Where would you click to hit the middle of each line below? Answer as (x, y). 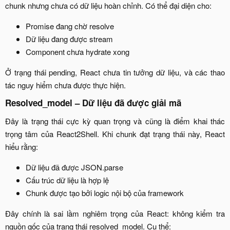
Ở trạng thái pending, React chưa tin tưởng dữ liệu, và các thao (115, 72)
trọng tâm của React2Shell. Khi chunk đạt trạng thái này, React (115, 133)
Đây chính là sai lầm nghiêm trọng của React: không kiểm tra (115, 213)
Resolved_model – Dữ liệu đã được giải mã (94, 103)
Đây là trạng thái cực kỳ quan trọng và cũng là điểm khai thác (115, 121)
